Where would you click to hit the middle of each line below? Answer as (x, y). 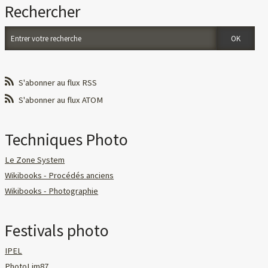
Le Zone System (35, 159)
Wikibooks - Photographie (52, 191)
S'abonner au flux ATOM (61, 100)
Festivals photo (57, 230)
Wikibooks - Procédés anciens (60, 175)
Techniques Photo (67, 139)
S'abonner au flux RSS (58, 82)
